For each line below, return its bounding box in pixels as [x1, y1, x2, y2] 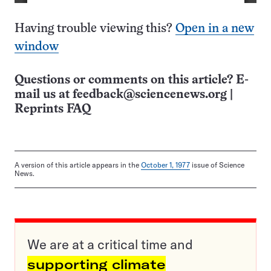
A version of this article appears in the [15, 160, 141, 170]
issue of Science [190, 160, 244, 170]
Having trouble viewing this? [15, 23, 175, 35]
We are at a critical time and [27, 236, 193, 253]
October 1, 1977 [141, 160, 190, 170]
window [15, 41, 59, 53]
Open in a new [175, 23, 254, 35]
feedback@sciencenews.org [73, 89, 227, 101]
